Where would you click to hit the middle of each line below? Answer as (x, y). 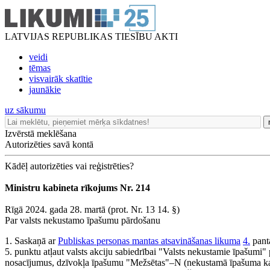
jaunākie (45, 89)
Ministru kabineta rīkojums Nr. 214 (77, 188)
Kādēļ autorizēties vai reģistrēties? (69, 166)
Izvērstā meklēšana (41, 133)
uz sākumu (25, 110)
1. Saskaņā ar (31, 241)
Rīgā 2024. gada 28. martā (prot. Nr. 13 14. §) (92, 209)
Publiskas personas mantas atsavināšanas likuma (149, 241)
